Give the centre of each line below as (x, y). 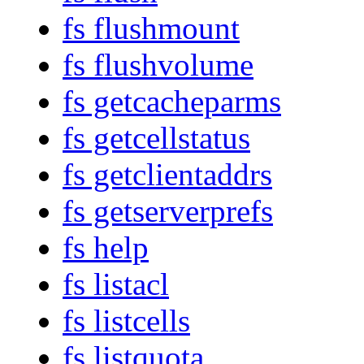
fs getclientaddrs (167, 175)
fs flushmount (151, 28)
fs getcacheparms (172, 102)
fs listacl (116, 284)
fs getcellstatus (156, 138)
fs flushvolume (158, 65)
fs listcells (126, 321)
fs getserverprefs (168, 211)
